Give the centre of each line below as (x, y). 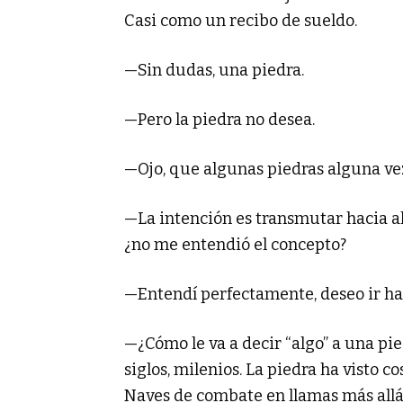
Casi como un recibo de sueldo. (241, 20)
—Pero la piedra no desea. (219, 119)
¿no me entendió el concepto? (237, 244)
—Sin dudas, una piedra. (214, 70)
